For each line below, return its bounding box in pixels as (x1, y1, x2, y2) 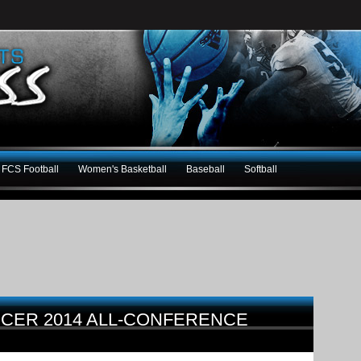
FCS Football (2, 163, 59, 175)
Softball (244, 163, 277, 175)
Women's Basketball (78, 163, 167, 175)
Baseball (186, 163, 225, 175)
